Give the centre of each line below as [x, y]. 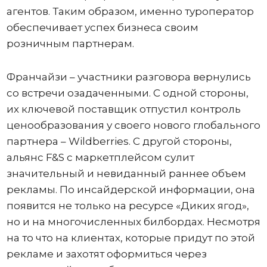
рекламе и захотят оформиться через [106, 254]
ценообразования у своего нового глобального [133, 125]
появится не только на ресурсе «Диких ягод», [128, 205]
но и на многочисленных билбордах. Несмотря [133, 221]
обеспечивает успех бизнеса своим [102, 27]
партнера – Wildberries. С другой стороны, [119, 141]
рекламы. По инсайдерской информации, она [131, 189]
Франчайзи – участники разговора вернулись [128, 77]
